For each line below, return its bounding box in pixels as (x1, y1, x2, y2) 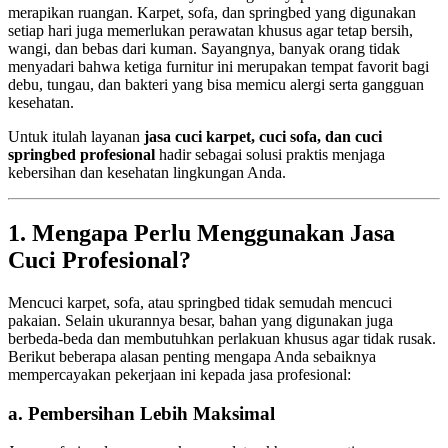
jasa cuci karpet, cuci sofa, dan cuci (144, 128, 382, 146)
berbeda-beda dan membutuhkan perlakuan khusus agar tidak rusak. (8, 329, 436, 347)
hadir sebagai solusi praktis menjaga (155, 146, 385, 164)
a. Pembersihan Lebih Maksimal (8, 402, 275, 424)
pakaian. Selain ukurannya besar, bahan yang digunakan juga (8, 311, 393, 329)
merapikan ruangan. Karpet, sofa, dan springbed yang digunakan (8, 4, 416, 22)
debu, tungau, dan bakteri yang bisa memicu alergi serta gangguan (8, 76, 424, 94)
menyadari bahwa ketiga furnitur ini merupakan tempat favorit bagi (8, 58, 429, 76)
